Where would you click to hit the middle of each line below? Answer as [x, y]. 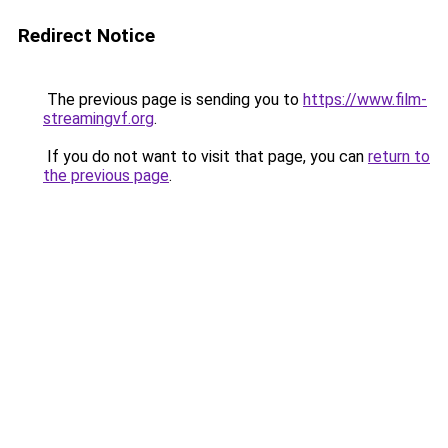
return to [399, 156]
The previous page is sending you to [173, 99]
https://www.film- [365, 99]
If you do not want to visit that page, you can [205, 156]
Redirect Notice [86, 35]
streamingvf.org [98, 118]
